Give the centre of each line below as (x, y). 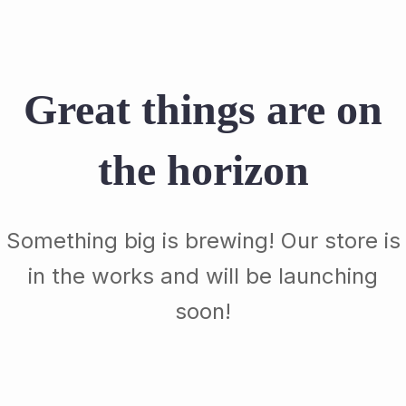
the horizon (203, 170)
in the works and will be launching (203, 276)
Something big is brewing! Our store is (203, 241)
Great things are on (203, 109)
